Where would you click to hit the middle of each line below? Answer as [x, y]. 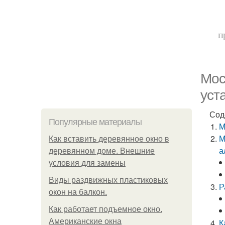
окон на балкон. [78, 192]
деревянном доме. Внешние [102, 151]
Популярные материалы [95, 122]
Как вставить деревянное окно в [109, 139]
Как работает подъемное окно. [105, 209]
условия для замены [87, 163]
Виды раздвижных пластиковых [108, 180]
